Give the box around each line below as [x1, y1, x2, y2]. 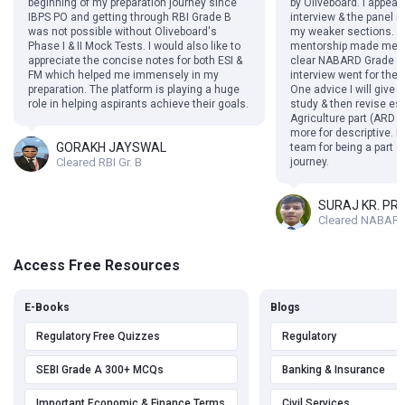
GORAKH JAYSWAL [56, 139, 166, 155]
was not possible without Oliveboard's [28, 25, 217, 38]
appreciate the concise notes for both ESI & [28, 54, 242, 67]
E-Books [24, 301, 70, 314]
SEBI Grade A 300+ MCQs [36, 363, 164, 376]
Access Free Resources [14, 257, 180, 274]
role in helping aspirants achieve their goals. [28, 98, 249, 110]
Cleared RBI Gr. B [56, 155, 142, 169]
